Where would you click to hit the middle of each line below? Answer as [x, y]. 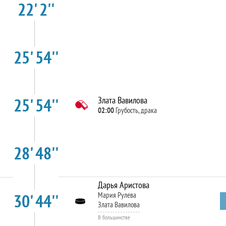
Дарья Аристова [123, 185]
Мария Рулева [117, 195]
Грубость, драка [136, 110]
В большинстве [114, 217]
